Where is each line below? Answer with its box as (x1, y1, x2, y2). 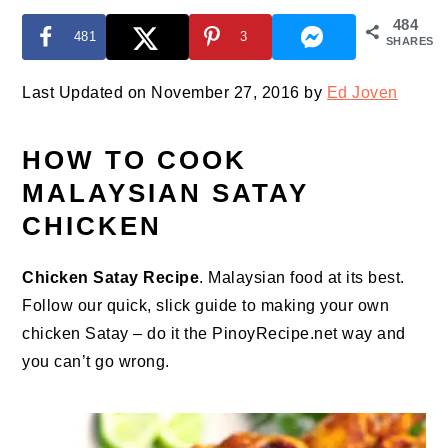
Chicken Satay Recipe (22, 269, 200, 287)
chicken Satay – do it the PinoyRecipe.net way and (22, 325, 406, 343)
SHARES (385, 35, 434, 47)
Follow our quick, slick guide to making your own (22, 297, 390, 315)
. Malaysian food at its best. (199, 269, 405, 287)
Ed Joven (326, 84, 398, 102)
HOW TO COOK (22, 145, 248, 176)
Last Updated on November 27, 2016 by (22, 84, 327, 102)
